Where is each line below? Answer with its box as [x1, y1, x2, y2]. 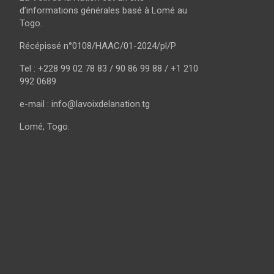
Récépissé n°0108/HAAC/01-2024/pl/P [20, 40, 176, 51]
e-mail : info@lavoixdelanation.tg [20, 98, 150, 109]
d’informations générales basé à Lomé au [20, 4, 187, 16]
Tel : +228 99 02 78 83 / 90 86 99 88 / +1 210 [20, 62, 198, 74]
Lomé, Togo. [20, 120, 70, 132]
